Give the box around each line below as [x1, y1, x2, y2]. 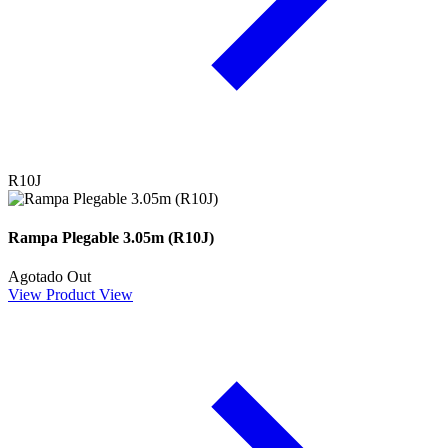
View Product [8, 286, 95, 304]
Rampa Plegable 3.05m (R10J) [8, 228, 214, 246]
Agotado [8, 268, 63, 286]
